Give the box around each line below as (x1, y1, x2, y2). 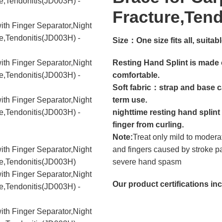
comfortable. (112, 71, 160, 79)
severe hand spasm (112, 158, 181, 166)
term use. (112, 96, 147, 104)
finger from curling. (112, 120, 184, 129)
